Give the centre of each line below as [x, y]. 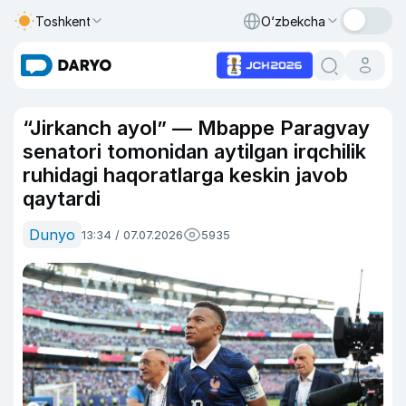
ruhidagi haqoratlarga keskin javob [185, 175]
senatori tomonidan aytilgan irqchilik [194, 151]
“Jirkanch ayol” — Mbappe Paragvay [196, 128]
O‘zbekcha [293, 21]
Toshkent [63, 21]
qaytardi [62, 198]
